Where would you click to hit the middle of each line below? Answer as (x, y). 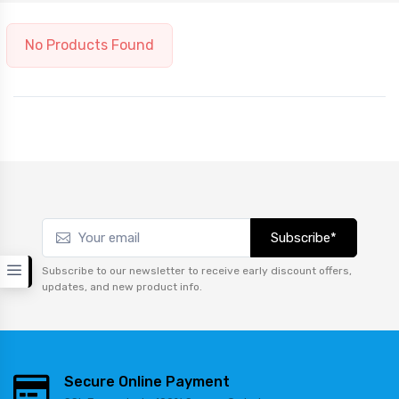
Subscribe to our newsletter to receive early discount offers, (197, 271)
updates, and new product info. (122, 287)
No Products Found (90, 45)
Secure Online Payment (147, 382)
